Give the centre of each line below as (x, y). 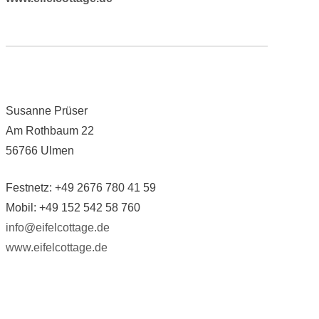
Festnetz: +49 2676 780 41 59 (80, 187)
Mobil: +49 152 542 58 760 (73, 207)
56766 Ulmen (40, 150)
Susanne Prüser (46, 110)
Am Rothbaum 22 (49, 130)
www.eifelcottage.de (56, 247)
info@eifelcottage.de (57, 227)
